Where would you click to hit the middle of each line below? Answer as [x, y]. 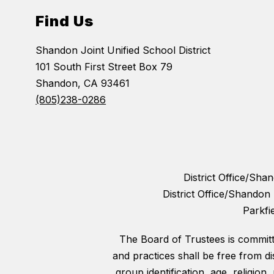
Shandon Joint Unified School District [123, 50]
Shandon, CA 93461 [83, 83]
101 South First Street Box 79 [104, 67]
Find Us [65, 21]
